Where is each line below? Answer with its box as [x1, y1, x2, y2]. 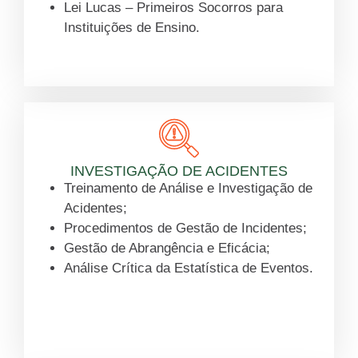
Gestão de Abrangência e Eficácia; [64, 241, 270, 257]
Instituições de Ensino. [64, 20, 200, 36]
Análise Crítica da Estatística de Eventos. [64, 261, 313, 276]
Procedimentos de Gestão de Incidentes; [64, 221, 307, 237]
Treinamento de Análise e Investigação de [64, 181, 312, 197]
